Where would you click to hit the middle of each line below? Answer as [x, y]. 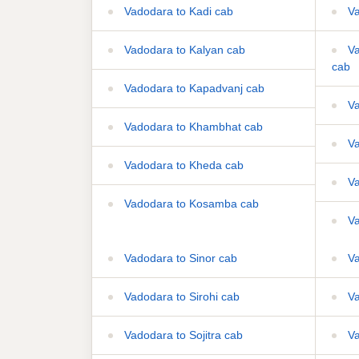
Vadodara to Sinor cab [179, 258]
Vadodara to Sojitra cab [182, 335]
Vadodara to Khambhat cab [192, 126]
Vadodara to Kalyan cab [183, 49]
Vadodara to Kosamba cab [190, 203]
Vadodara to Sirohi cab [180, 296]
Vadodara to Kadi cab [177, 11]
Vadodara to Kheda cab [182, 165]
